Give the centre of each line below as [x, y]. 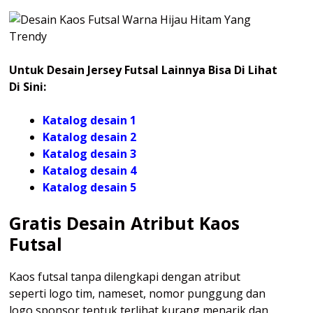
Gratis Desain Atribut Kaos [124, 223]
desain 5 [113, 188]
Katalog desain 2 [89, 137]
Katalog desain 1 [89, 121]
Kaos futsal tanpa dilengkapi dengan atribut [125, 277]
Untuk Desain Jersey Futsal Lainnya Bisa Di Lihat [143, 70]
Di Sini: [28, 87]
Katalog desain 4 [89, 171]
